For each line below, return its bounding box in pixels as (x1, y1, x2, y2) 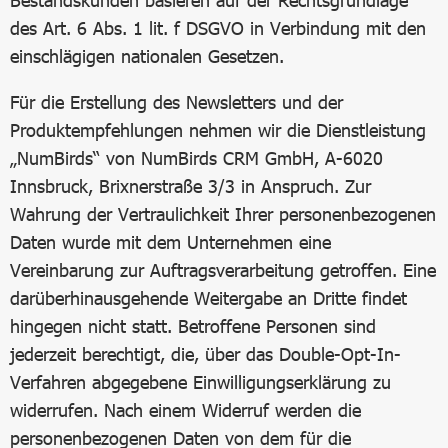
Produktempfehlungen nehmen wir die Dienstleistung (10, 119, 426, 141)
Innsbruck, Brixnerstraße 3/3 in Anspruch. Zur (10, 175, 371, 197)
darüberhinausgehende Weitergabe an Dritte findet (10, 287, 407, 309)
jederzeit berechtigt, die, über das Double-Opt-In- (10, 343, 401, 365)
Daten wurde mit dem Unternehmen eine (10, 231, 331, 253)
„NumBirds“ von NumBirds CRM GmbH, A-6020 (10, 147, 383, 169)
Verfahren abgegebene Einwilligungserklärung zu (10, 371, 391, 393)
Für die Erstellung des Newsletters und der (10, 91, 343, 113)
